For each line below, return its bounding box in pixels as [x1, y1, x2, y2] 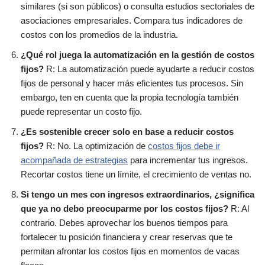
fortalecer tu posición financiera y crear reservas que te [21, 232, 232, 243]
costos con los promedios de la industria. [21, 30, 178, 40]
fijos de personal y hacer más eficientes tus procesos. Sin [21, 78, 243, 89]
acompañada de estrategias [21, 155, 128, 166]
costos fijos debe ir [148, 141, 220, 151]
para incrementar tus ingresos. [128, 155, 248, 166]
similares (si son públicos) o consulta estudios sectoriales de [21, 1, 254, 12]
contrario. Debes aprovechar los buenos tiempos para [21, 218, 228, 228]
